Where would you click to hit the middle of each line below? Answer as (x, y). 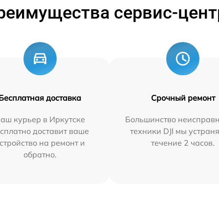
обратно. (40, 154)
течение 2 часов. (183, 143)
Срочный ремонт (183, 98)
